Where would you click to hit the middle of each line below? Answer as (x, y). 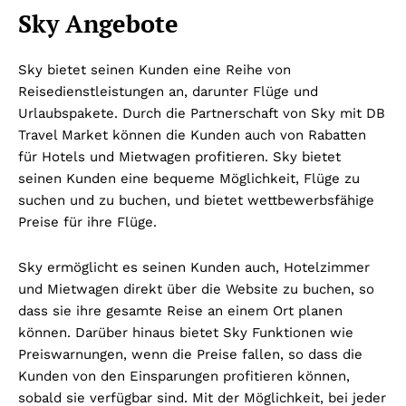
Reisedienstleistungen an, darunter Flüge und (168, 92)
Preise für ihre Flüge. (87, 222)
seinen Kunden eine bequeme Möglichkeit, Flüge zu (189, 179)
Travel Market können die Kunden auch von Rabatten (192, 135)
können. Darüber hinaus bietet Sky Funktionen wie (186, 333)
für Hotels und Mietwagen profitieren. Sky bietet (179, 157)
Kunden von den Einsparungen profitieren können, (184, 377)
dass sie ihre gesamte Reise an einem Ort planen (180, 311)
